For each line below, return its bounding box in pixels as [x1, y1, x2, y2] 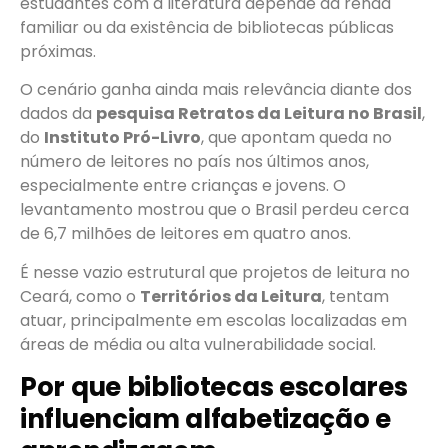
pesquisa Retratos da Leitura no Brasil [96, 102, 422, 126]
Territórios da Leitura [140, 284, 322, 308]
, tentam [322, 284, 389, 308]
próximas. [20, 39, 96, 63]
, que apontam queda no [201, 126, 392, 150]
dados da [20, 102, 96, 126]
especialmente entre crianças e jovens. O [20, 174, 346, 198]
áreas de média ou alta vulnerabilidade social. [20, 332, 376, 356]
